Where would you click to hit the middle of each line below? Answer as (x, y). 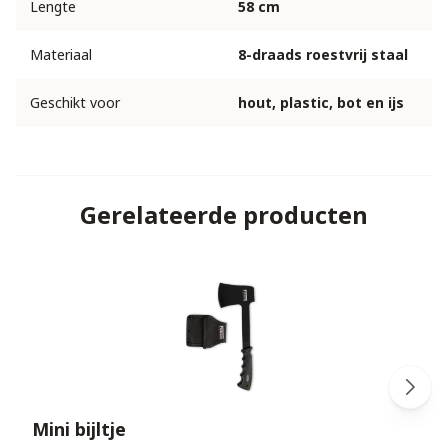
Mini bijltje (79, 429)
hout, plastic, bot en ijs (321, 103)
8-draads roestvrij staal (323, 55)
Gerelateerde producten (224, 215)
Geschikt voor (75, 103)
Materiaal (61, 55)
